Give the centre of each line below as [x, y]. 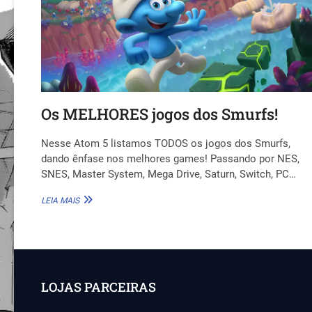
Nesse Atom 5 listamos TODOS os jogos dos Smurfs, [166, 143]
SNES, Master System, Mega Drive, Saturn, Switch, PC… [169, 174]
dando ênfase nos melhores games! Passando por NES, [171, 158]
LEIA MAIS [61, 200]
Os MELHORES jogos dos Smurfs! [160, 114]
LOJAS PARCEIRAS [99, 287]
